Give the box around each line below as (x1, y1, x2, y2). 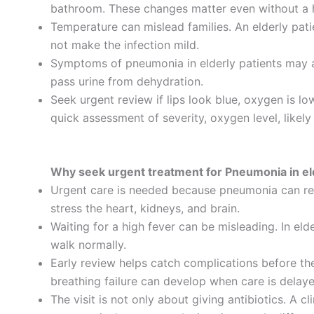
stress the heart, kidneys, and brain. (50, 201, 240, 216)
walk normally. (50, 238, 126, 252)
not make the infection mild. (50, 37, 199, 52)
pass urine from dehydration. (50, 74, 203, 88)
